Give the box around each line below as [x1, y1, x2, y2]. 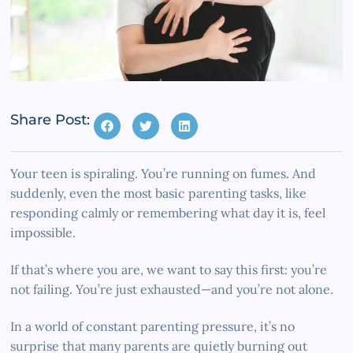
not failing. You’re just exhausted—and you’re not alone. [10, 281, 334, 297]
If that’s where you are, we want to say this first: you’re [10, 261, 328, 277]
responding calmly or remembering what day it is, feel [10, 204, 326, 221]
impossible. [10, 224, 76, 240]
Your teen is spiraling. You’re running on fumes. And [10, 165, 317, 181]
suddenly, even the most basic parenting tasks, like [10, 184, 307, 201]
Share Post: [10, 110, 91, 128]
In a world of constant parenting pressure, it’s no [10, 318, 295, 334]
